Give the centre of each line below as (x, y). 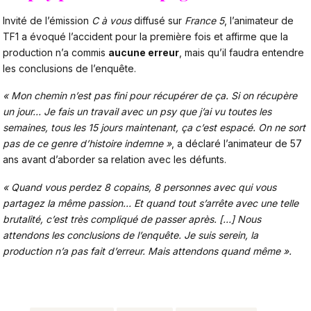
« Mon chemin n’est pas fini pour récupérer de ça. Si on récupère (150, 96)
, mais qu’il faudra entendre (242, 52)
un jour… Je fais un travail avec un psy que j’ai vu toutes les (137, 112)
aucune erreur (144, 52)
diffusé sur (158, 20)
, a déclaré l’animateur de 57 (237, 144)
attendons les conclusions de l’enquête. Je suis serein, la (131, 235)
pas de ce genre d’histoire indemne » (87, 144)
